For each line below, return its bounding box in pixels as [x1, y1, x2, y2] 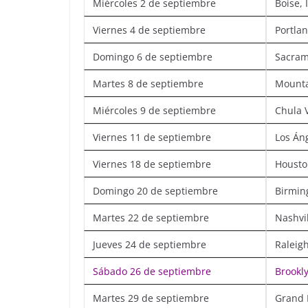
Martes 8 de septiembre [93, 76, 203, 90]
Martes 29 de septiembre [93, 291, 209, 305]
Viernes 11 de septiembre [93, 130, 211, 144]
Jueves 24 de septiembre [93, 237, 206, 251]
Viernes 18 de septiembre [93, 157, 211, 170]
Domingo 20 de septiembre [93, 184, 218, 197]
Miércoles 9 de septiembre [93, 103, 216, 117]
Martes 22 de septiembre [93, 210, 209, 224]
